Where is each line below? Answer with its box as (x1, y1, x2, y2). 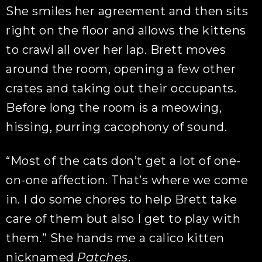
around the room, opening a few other (6, 62, 236, 76)
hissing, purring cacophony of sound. (6, 120, 227, 134)
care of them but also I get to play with (6, 212, 241, 226)
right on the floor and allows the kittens (6, 23, 246, 37)
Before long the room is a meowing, (6, 101, 222, 115)
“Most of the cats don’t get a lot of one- (6, 154, 241, 168)
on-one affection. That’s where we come (6, 173, 249, 187)
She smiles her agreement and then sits (6, 4, 249, 18)
